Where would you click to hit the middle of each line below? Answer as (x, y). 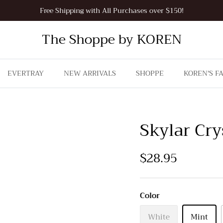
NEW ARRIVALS (90, 73)
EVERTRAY (25, 73)
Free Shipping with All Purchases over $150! (111, 10)
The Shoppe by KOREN (111, 39)
